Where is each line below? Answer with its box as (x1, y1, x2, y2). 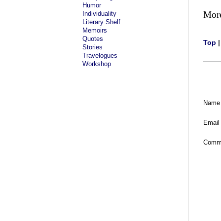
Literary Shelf (82, 18, 120, 26)
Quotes (82, 35, 103, 42)
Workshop (82, 60, 111, 68)
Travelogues (82, 52, 117, 59)
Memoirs (82, 27, 107, 34)
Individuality (82, 10, 116, 17)
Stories (82, 43, 103, 51)
